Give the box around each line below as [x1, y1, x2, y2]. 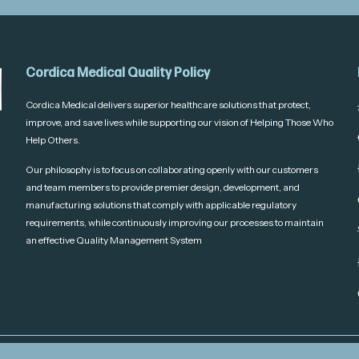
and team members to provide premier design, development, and [25, 180, 300, 193]
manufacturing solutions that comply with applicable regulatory [25, 198, 296, 211]
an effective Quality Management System [25, 233, 202, 246]
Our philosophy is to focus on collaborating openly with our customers [25, 163, 318, 175]
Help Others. [25, 134, 80, 147]
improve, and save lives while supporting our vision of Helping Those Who [25, 116, 333, 129]
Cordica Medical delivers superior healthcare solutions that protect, [25, 99, 311, 111]
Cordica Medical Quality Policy [25, 66, 210, 82]
